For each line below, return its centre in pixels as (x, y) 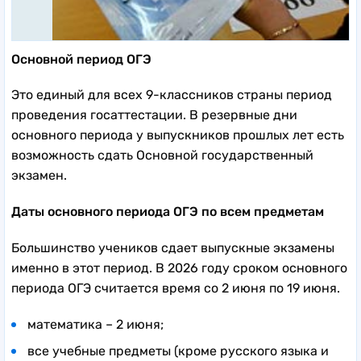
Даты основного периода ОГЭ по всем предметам (168, 212)
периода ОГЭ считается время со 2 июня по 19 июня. (176, 288)
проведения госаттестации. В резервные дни (154, 115)
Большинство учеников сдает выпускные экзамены (173, 248)
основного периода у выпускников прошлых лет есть (178, 135)
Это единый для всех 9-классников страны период (172, 95)
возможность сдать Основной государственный (162, 156)
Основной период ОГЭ (81, 60)
